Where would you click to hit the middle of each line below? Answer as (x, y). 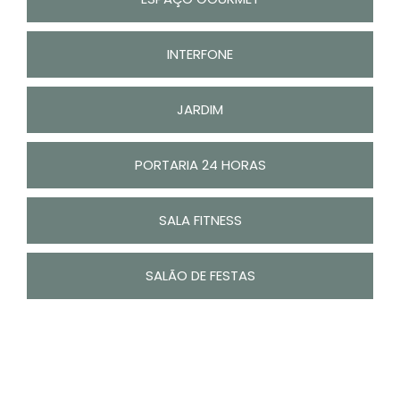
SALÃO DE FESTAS (200, 276)
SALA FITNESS (200, 221)
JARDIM (200, 110)
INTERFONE (200, 54)
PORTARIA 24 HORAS (200, 165)
